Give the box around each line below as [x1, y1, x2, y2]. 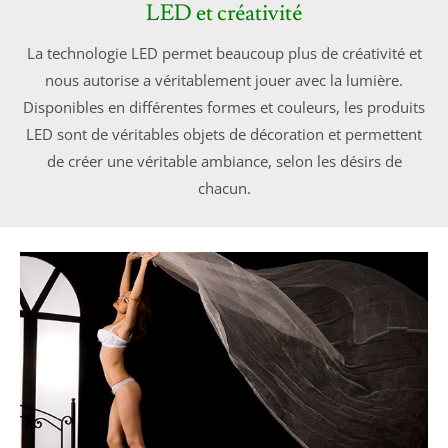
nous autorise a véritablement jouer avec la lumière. [45, 69, 403, 90]
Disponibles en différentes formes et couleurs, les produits [23, 96, 425, 117]
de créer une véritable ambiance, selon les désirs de [46, 150, 402, 171]
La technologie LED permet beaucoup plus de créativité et [26, 42, 422, 63]
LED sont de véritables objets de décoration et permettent [26, 123, 422, 144]
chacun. [197, 177, 251, 198]
